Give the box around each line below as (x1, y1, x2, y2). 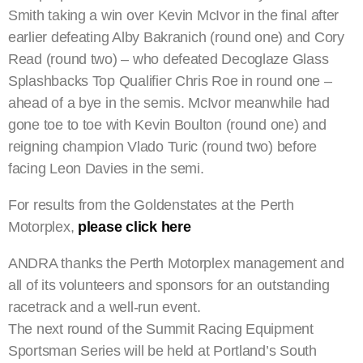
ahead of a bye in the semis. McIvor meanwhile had (8, 95, 330, 112)
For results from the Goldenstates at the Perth (8, 197, 294, 214)
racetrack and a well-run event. (8, 299, 201, 316)
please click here (78, 219, 191, 236)
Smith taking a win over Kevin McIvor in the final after (8, 7, 340, 24)
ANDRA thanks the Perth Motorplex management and (8, 255, 344, 272)
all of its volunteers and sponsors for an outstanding (8, 277, 330, 294)
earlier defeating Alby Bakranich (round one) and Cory (8, 29, 344, 46)
